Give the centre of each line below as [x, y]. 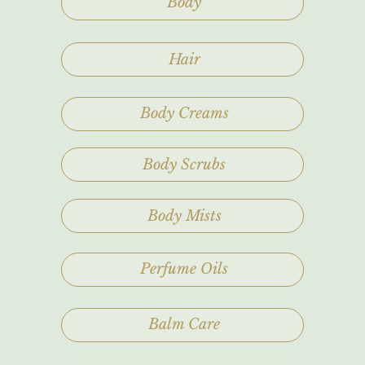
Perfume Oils [184, 269]
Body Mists [184, 215]
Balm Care [184, 325]
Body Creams [184, 114]
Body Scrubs [184, 164]
